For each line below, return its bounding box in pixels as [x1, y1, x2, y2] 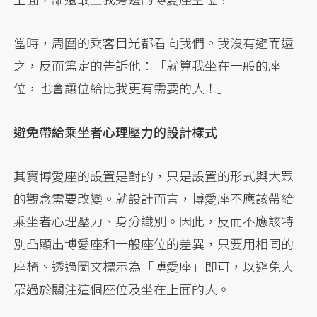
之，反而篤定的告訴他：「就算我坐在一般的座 [13, 56, 282, 75]
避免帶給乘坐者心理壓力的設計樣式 [13, 122, 218, 142]
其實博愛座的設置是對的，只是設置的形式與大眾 [13, 166, 294, 185]
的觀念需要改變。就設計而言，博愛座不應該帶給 [13, 189, 294, 208]
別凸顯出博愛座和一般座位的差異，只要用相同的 [13, 234, 294, 253]
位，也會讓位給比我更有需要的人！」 [13, 79, 231, 98]
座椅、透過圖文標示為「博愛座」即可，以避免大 [13, 257, 294, 276]
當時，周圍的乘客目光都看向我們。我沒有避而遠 [13, 33, 294, 52]
